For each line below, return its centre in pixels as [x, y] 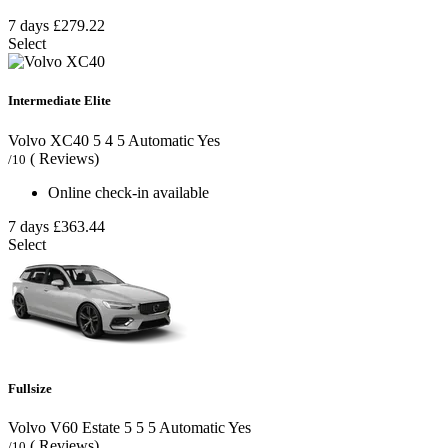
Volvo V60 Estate [64, 427]
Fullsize [30, 388]
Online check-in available [128, 192]
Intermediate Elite [59, 101]
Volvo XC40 [48, 140]
